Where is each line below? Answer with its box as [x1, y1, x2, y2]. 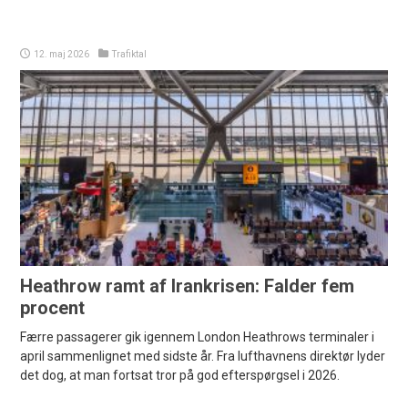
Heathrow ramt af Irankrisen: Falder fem [20, 275, 355, 298]
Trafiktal [112, 49, 148, 60]
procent [20, 297, 86, 320]
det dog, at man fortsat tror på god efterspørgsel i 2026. [20, 368, 341, 383]
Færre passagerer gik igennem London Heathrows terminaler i [20, 330, 375, 345]
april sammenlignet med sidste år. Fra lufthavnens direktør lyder [20, 349, 386, 364]
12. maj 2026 [34, 49, 90, 60]
